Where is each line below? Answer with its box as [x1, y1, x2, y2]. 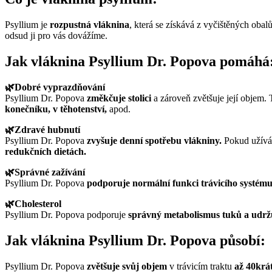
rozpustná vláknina [50, 19, 129, 30]
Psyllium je [5, 19, 50, 30]
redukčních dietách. [5, 146, 86, 157]
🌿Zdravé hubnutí [5, 124, 80, 135]
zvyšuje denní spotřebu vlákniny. [87, 135, 224, 146]
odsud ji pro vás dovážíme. [5, 30, 107, 41]
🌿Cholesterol [5, 199, 61, 209]
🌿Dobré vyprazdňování [5, 82, 105, 93]
